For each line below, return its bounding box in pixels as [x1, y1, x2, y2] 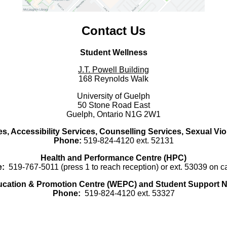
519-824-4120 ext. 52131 [81, 136, 174, 145]
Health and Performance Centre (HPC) [41, 153, 186, 162]
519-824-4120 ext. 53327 [80, 188, 175, 198]
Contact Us [82, 24, 145, 38]
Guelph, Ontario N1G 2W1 [66, 109, 161, 119]
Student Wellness [80, 48, 147, 57]
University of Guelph [77, 91, 150, 100]
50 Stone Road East [77, 100, 150, 109]
